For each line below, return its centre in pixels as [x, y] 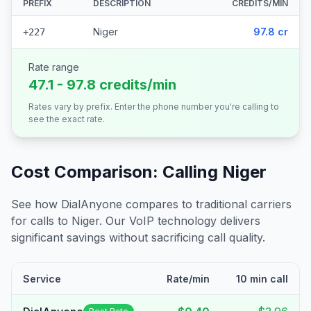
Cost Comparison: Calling [117, 172]
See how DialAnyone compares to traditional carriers [151, 204]
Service [42, 279]
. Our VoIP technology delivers [180, 221]
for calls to [41, 221]
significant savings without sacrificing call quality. [138, 237]
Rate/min [188, 279]
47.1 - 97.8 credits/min [102, 85]
